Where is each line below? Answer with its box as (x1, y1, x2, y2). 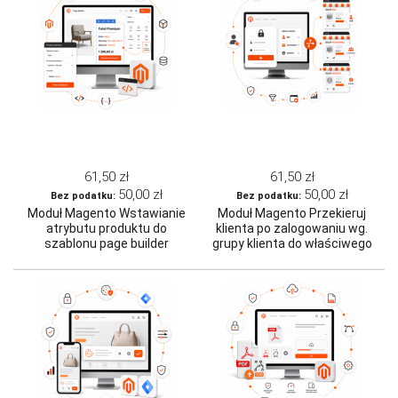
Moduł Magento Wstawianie (27, 206, 186, 221)
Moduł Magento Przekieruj (218, 206, 366, 221)
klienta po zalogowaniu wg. (216, 221, 368, 236)
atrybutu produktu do (45, 221, 167, 236)
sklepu (273, 251, 311, 267)
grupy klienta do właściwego (211, 236, 372, 251)
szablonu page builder (44, 236, 169, 251)
